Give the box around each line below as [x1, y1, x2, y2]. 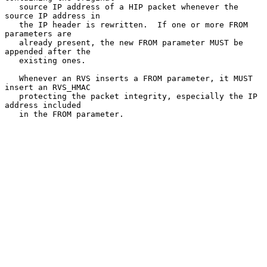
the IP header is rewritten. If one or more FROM [5, 20, 19, 29]
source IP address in [5, 11, 100, 20]
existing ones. [5, 55, 19, 65]
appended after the [5, 46, 91, 56]
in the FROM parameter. [5, 109, 19, 119]
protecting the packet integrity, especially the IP [5, 91, 19, 101]
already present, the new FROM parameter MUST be [5, 38, 19, 47]
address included [5, 100, 81, 110]
